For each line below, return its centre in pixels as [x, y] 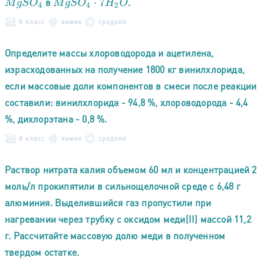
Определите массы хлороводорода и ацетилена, [109, 52]
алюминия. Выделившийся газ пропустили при [108, 202]
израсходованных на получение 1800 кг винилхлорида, [125, 69]
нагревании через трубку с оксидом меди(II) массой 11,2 [128, 219]
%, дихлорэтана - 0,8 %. [56, 118]
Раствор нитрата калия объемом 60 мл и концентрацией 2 [131, 169]
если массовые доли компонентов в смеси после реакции [131, 85]
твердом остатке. [42, 252]
